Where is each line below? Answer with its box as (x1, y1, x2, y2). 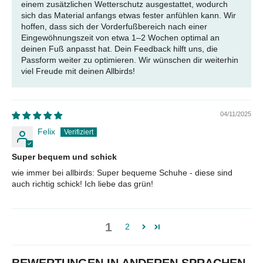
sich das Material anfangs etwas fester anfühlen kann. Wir (21, 10, 236, 20)
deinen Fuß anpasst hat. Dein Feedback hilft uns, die (21, 43, 218, 53)
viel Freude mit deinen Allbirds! (21, 66, 135, 76)
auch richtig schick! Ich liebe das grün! (12, 178, 153, 188)
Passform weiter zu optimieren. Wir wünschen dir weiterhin (21, 55, 238, 65)
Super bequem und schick (12, 151, 117, 161)
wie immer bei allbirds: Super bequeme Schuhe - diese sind (12, 167, 232, 177)
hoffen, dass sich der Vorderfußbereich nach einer (21, 21, 207, 31)
